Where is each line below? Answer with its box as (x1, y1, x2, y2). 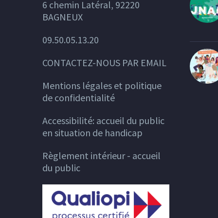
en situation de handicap (42, 126, 143, 139)
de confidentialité (42, 91, 115, 104)
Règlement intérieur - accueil (42, 149, 161, 162)
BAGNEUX (42, 10, 83, 23)
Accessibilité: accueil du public (42, 114, 164, 127)
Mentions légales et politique (42, 79, 162, 91)
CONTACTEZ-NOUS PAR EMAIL (42, 56, 166, 69)
